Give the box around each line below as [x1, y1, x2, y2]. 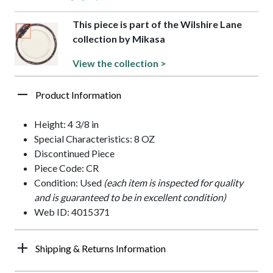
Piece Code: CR [34, 162, 99, 174]
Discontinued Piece [34, 147, 115, 160]
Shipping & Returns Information [35, 243, 166, 255]
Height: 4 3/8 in [34, 118, 99, 130]
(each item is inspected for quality [104, 177, 243, 189]
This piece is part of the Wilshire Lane [72, 18, 242, 30]
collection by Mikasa [72, 33, 165, 45]
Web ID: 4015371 [34, 206, 110, 218]
